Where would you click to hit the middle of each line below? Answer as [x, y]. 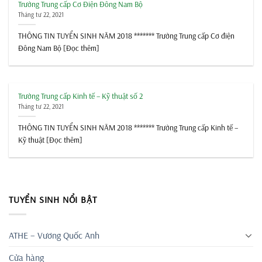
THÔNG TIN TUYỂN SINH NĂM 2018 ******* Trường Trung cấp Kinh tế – [128, 127]
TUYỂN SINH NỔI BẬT [53, 200]
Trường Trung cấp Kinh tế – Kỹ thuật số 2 [81, 95]
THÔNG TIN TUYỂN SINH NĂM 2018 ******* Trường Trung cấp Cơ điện [127, 35]
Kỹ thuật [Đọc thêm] [51, 139]
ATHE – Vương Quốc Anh [54, 235]
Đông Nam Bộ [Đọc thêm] [59, 47]
